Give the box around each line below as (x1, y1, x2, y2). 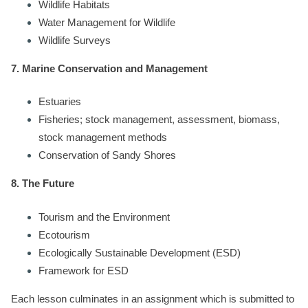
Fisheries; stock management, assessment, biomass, (38, 113, 280, 125)
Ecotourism (38, 228, 90, 241)
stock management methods (38, 131, 167, 143)
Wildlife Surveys (38, 34, 111, 46)
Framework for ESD (38, 264, 129, 276)
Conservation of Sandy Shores (38, 149, 176, 161)
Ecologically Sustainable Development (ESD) (38, 246, 241, 258)
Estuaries (38, 96, 81, 107)
